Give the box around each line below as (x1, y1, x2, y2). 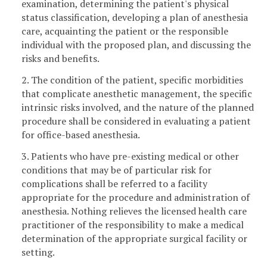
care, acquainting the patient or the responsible (21, 24, 228, 38)
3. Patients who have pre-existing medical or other (21, 149, 239, 163)
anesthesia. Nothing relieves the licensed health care (21, 204, 247, 218)
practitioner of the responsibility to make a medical (21, 218, 244, 231)
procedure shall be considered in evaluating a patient (21, 114, 251, 128)
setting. (21, 245, 55, 259)
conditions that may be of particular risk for (21, 163, 212, 176)
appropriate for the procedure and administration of (21, 190, 250, 204)
